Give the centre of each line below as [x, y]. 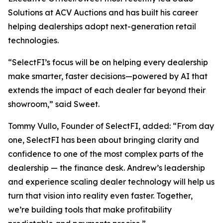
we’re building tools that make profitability [90, 210]
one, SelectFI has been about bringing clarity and [104, 140]
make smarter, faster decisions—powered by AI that [108, 76]
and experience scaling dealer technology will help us [111, 182]
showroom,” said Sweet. [54, 104]
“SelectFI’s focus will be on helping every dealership [108, 62]
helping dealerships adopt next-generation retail [102, 26]
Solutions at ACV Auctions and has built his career [103, 12]
